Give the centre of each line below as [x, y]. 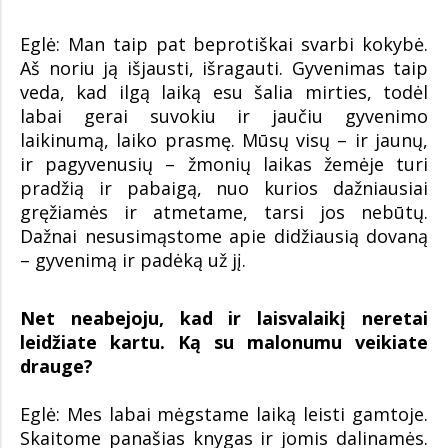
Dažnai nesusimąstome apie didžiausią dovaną [224, 235]
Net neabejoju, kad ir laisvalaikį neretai [224, 317]
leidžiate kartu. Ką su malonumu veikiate [224, 341]
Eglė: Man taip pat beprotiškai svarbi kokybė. [224, 43]
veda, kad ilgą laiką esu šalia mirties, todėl [224, 91]
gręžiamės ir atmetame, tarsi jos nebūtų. [224, 211]
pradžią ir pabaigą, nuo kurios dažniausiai [224, 187]
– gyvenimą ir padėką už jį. [133, 259]
